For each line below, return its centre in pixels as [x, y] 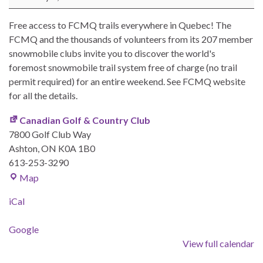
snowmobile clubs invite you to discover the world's [112, 53]
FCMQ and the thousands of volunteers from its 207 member [131, 39]
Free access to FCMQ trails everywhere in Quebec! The [120, 25]
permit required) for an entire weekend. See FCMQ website [127, 82]
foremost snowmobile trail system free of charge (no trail [123, 68]
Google [24, 230]
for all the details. [43, 96]
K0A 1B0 [77, 149]
